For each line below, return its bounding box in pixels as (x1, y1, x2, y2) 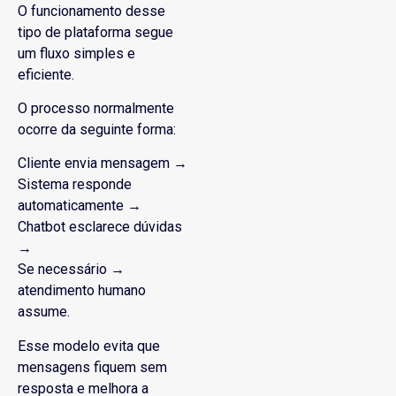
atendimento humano (18, 282, 146, 300)
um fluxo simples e (18, 44, 135, 62)
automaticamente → (18, 197, 141, 215)
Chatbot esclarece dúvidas (18, 218, 182, 236)
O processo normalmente (18, 99, 174, 117)
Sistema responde (18, 176, 132, 194)
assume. (18, 303, 70, 321)
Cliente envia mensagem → (18, 155, 187, 172)
